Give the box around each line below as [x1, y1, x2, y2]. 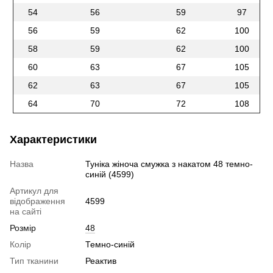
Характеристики [10, 133, 97, 146]
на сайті [10, 207, 41, 217]
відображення [10, 196, 65, 207]
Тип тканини [10, 256, 58, 266]
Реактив [85, 256, 116, 266]
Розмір [10, 223, 36, 233]
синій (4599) [85, 169, 134, 180]
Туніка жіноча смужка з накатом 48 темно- [85, 159, 253, 169]
